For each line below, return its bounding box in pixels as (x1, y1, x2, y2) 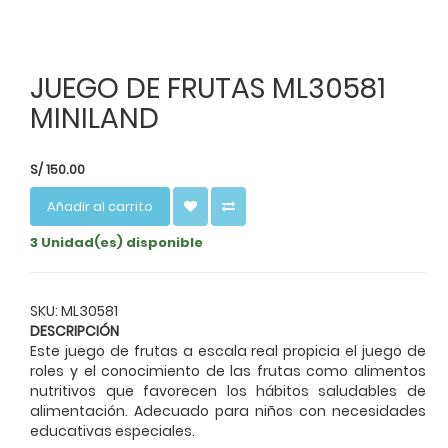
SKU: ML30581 (30, 300, 119, 321)
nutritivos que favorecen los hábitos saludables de (30, 380, 426, 401)
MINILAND (30, 99, 160, 139)
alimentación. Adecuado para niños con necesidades (30, 400, 426, 421)
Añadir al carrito (47, 196, 154, 216)
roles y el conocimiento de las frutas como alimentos (30, 360, 426, 381)
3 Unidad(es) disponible (30, 232, 204, 252)
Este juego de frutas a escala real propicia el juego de (30, 340, 426, 361)
